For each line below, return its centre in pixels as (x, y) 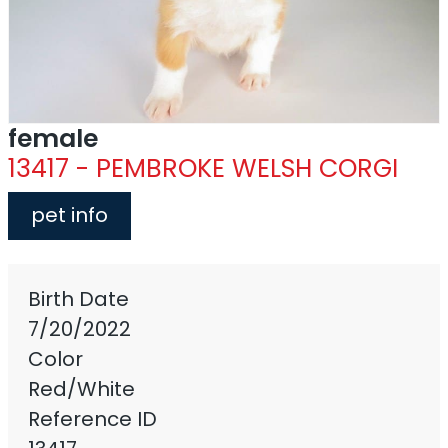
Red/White (81, 388)
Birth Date (78, 298)
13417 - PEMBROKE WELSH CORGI (203, 168)
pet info (69, 214)
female (53, 138)
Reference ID (92, 418)
